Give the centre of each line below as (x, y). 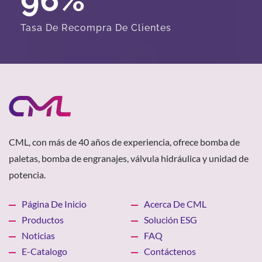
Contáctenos (170, 251)
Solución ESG (170, 219)
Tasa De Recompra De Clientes (96, 27)
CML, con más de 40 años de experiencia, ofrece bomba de (124, 142)
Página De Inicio (54, 204)
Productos (43, 219)
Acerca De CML (175, 204)
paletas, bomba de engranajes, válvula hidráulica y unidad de (129, 158)
